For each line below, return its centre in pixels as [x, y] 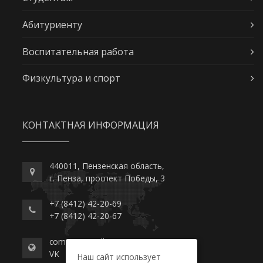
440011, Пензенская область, [107, 166]
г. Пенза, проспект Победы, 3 [107, 178]
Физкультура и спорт [71, 78]
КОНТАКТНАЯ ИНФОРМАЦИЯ [90, 125]
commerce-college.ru [88, 242]
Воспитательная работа [78, 51]
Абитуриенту [52, 24]
